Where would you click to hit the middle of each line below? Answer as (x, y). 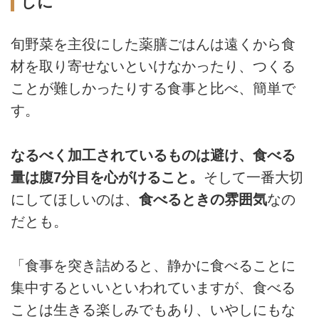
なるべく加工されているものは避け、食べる (153, 155)
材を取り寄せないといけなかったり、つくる (153, 67)
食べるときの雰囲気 (203, 199)
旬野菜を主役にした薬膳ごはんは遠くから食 (153, 45)
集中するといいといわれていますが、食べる (153, 288)
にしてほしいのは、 (75, 199)
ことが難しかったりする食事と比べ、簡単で (153, 89)
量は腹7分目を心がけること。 (107, 177)
